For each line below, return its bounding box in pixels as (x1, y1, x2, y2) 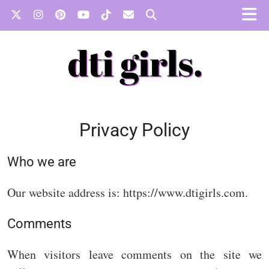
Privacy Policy (79, 119, 190, 141)
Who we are (7, 154, 76, 170)
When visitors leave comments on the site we (7, 246, 262, 263)
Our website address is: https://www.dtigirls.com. (7, 184, 248, 201)
